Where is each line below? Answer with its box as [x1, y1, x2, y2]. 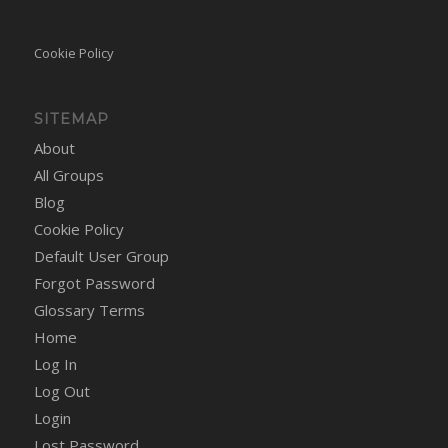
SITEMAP [33, 110, 109, 129]
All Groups [33, 165, 104, 186]
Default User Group [33, 246, 169, 267]
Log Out [33, 381, 90, 402]
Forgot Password [33, 273, 155, 294]
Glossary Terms [33, 300, 145, 321]
